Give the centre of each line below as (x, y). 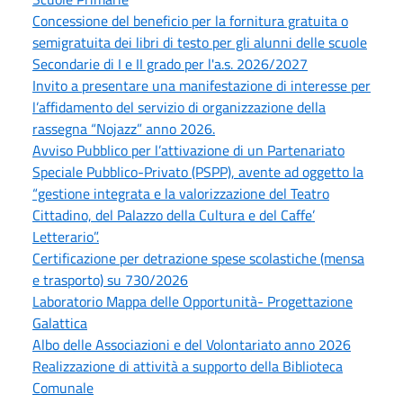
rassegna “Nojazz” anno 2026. (124, 128)
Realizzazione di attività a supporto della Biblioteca (188, 366)
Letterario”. (66, 236)
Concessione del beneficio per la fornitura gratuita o (190, 20)
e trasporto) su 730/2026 (110, 279)
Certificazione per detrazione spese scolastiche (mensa (198, 258)
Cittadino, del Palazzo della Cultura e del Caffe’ (174, 215)
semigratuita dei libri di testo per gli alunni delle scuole (200, 42)
